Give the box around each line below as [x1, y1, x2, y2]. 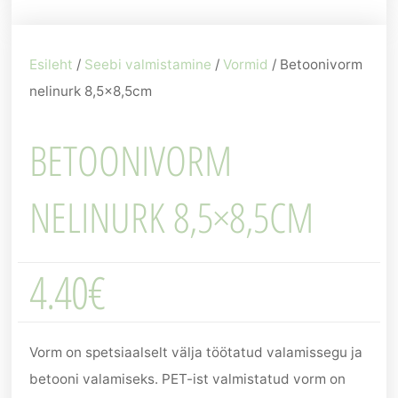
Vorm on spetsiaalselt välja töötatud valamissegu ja [29, 343, 363, 361]
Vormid [223, 56, 269, 74]
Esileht [29, 56, 74, 74]
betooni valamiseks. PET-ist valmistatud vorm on [29, 370, 346, 387]
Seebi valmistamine [84, 56, 212, 74]
